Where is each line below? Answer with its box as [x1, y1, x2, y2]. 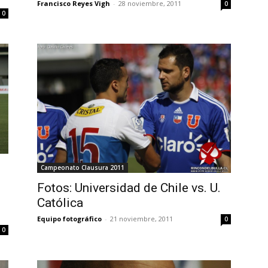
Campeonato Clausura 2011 [41, 163, 124, 172]
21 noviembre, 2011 [110, 214, 173, 224]
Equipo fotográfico [37, 214, 102, 224]
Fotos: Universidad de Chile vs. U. [37, 181, 221, 196]
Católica [37, 196, 83, 211]
